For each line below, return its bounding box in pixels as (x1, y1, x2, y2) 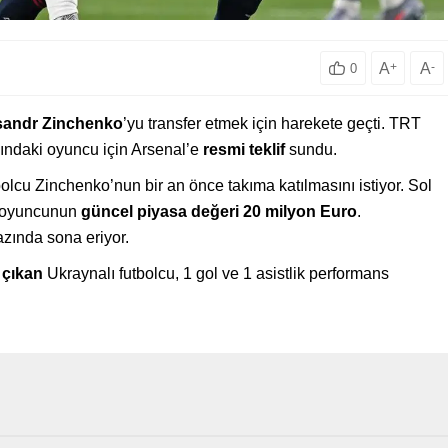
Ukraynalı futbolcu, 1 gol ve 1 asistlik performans (43, 265, 389, 283)
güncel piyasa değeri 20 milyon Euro (81, 203, 357, 221)
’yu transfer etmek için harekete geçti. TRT (123, 115, 421, 133)
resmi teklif (203, 141, 285, 159)
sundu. (285, 141, 337, 159)
